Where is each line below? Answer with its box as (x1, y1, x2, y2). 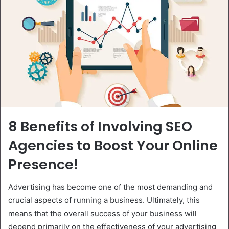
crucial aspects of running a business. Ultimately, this (8, 195, 200, 205)
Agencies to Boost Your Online (8, 135, 218, 155)
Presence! (8, 154, 78, 174)
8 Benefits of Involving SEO (8, 117, 192, 136)
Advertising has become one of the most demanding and (8, 182, 213, 192)
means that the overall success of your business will (8, 209, 197, 219)
